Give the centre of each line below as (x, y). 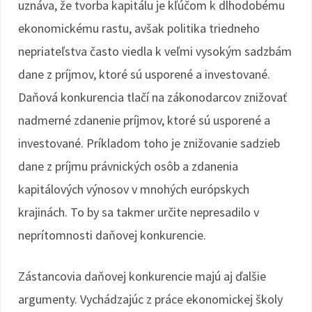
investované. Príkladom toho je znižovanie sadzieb (149, 143)
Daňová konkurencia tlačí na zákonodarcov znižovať (153, 97)
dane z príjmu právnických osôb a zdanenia (128, 166)
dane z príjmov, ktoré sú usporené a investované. (144, 74)
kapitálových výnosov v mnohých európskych (134, 189)
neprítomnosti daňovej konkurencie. (112, 235)
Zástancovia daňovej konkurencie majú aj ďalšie (142, 276)
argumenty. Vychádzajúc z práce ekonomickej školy (150, 299)
